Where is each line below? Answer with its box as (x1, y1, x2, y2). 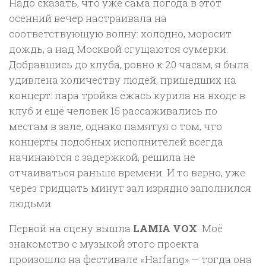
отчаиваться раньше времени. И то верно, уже (9, 165, 245, 179)
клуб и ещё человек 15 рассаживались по (9, 103, 217, 118)
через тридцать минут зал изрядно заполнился (9, 180, 251, 195)
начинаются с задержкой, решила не (9, 150, 195, 164)
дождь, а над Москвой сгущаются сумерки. (9, 42, 229, 56)
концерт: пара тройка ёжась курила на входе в (9, 88, 245, 102)
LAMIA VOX (133, 221, 197, 236)
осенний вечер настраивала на (9, 11, 167, 25)
